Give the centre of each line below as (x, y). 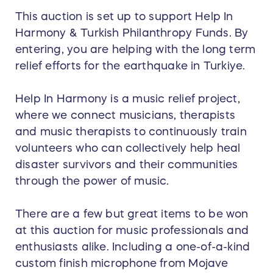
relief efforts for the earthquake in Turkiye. (132, 66)
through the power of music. (92, 181)
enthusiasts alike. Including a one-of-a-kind (133, 247)
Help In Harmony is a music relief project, (128, 99)
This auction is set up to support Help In (124, 17)
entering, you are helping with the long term (136, 50)
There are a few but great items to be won (132, 214)
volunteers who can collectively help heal (128, 148)
